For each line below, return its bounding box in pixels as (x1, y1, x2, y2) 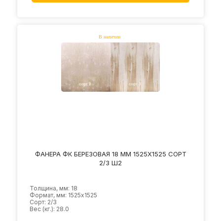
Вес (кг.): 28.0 (30, 205, 69, 213)
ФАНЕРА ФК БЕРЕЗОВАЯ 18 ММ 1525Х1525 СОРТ (35, 149, 186, 158)
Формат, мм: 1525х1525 (30, 191, 97, 199)
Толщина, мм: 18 (30, 184, 77, 192)
